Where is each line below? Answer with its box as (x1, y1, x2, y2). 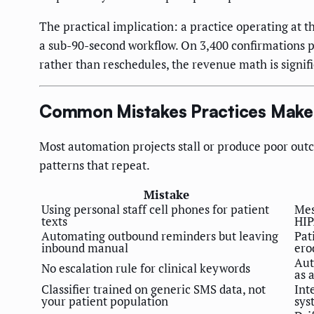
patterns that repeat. (39, 157, 150, 174)
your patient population (41, 293, 168, 310)
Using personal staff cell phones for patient (41, 201, 269, 218)
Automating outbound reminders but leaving (41, 228, 278, 245)
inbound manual (41, 240, 128, 257)
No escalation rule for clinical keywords (41, 260, 250, 277)
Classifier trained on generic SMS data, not (41, 281, 266, 298)
